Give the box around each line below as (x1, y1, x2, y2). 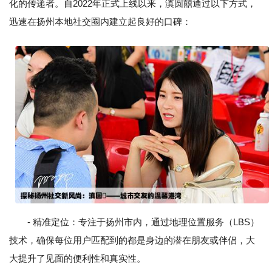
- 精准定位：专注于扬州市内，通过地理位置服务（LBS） (27, 217, 259, 228)
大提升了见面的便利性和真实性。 (9, 253, 146, 264)
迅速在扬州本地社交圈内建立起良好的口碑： (9, 16, 191, 27)
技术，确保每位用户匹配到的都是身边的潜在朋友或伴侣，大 (9, 235, 255, 246)
